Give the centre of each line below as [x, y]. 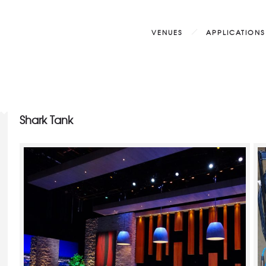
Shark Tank [47, 120]
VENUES [167, 32]
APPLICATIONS [235, 32]
